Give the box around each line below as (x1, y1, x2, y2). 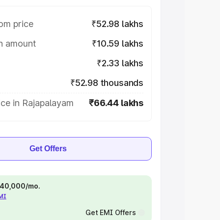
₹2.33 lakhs (96, 58, 143, 68)
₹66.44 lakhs (89, 98, 143, 108)
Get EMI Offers (85, 208, 136, 217)
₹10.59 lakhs (92, 38, 143, 49)
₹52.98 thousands (70, 78, 143, 88)
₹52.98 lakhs (91, 19, 143, 29)
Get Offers (29, 144, 67, 153)
